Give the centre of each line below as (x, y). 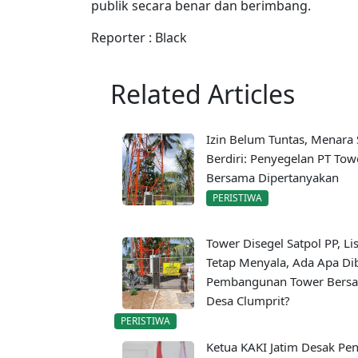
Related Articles (203, 94)
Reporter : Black (139, 38)
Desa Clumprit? (248, 301)
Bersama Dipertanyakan (272, 177)
